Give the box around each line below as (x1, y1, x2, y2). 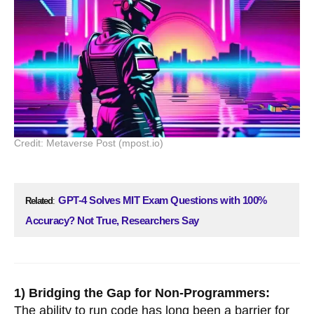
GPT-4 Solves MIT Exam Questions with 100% (58, 193, 267, 206)
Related (25, 195, 53, 206)
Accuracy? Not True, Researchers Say (25, 214, 199, 226)
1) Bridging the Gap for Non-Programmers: (14, 286, 270, 301)
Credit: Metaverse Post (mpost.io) (14, 137, 163, 149)
